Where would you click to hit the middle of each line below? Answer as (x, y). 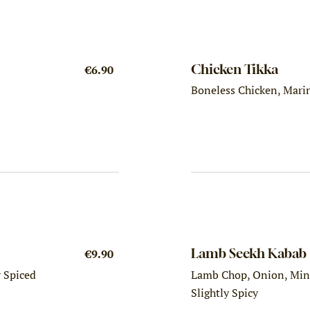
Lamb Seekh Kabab (249, 253)
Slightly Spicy (225, 292)
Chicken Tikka (235, 69)
